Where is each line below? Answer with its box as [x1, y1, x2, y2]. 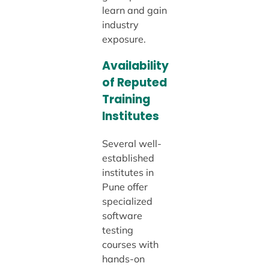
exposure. [101, 33, 146, 46]
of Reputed [101, 74, 167, 91]
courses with [101, 238, 159, 251]
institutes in [101, 166, 154, 179]
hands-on [101, 253, 145, 265]
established [101, 152, 154, 165]
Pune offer [101, 181, 148, 193]
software [101, 210, 142, 222]
